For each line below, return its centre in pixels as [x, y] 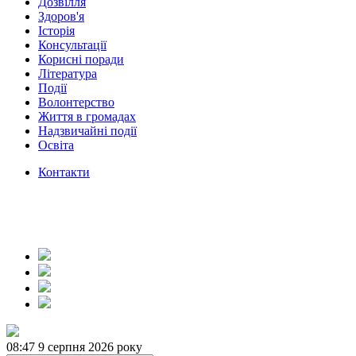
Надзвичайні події [87, 131]
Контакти [64, 172]
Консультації [72, 45]
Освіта [56, 145]
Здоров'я [61, 16]
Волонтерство [76, 102]
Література [68, 74]
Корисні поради [81, 59]
